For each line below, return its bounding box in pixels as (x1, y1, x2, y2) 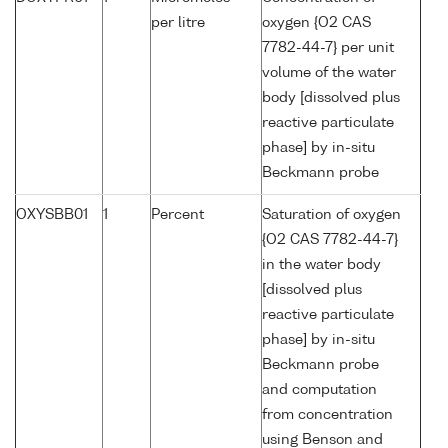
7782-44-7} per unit (262, 41, 394, 56)
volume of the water (262, 66, 396, 81)
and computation (262, 383, 377, 398)
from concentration (262, 408, 393, 423)
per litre (151, 16, 205, 31)
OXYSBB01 (16, 208, 88, 223)
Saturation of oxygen (262, 208, 401, 223)
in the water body (262, 258, 381, 273)
